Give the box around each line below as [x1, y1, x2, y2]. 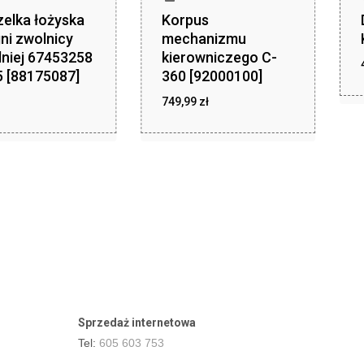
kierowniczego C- [162, 48, 278, 66]
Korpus [162, 11, 210, 28]
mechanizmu [162, 29, 247, 47]
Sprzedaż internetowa [77, 316, 196, 329]
